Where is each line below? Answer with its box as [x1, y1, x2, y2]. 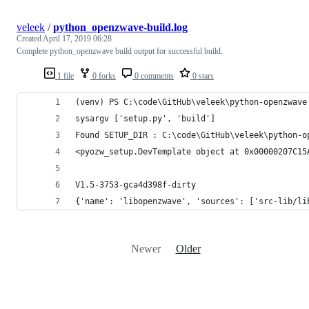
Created [17, 33, 43, 43]
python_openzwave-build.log [53, 21, 188, 33]
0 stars [190, 70, 214, 81]
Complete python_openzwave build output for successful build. [17, 46, 223, 56]
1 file [55, 70, 74, 81]
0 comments [132, 70, 174, 81]
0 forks [90, 70, 116, 81]
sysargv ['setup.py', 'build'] [75, 113, 215, 123]
